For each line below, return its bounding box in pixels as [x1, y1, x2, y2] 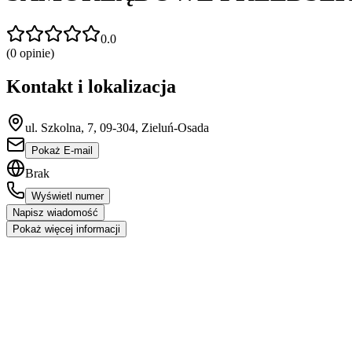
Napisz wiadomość [13, 206, 98, 218]
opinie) [16, 46, 54, 60]
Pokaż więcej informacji [13, 222, 120, 235]
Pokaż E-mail [31, 144, 93, 156]
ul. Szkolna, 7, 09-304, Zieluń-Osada [25, 120, 209, 134]
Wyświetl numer [31, 189, 104, 202]
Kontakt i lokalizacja [6, 75, 176, 97]
